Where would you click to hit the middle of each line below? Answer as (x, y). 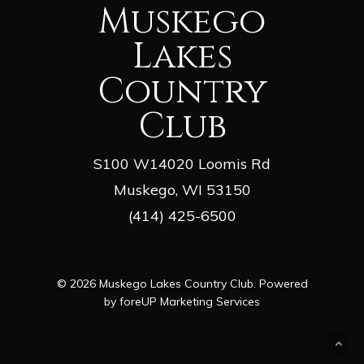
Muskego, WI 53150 (182, 190)
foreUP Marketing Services (190, 301)
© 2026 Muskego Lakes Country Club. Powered (182, 284)
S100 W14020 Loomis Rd (182, 164)
